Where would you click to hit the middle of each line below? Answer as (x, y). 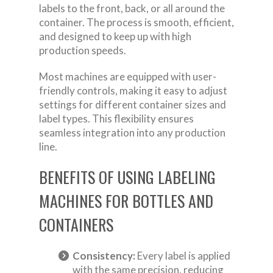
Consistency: (104, 255)
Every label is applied (183, 255)
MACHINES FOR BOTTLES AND (126, 200)
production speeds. (83, 50)
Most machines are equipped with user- (128, 76)
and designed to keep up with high (115, 36)
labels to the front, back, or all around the (132, 8)
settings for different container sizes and (133, 104)
